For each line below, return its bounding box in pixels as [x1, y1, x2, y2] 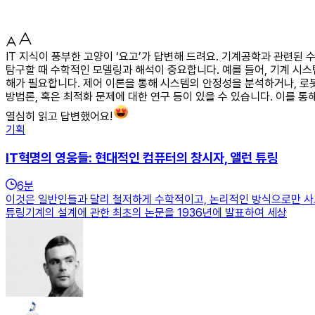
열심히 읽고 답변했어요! [6, 109, 112, 123]
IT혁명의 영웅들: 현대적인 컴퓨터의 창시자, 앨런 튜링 [6, 149, 278, 166]
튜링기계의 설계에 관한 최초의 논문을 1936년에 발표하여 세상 [6, 206, 287, 220]
